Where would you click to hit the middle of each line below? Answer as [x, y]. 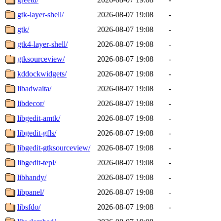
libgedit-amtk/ [39, 118]
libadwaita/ [34, 88]
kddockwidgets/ [42, 74]
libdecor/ [31, 103]
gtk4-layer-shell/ [42, 44]
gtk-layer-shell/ [40, 14]
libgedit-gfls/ [37, 133]
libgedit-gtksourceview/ [54, 147]
